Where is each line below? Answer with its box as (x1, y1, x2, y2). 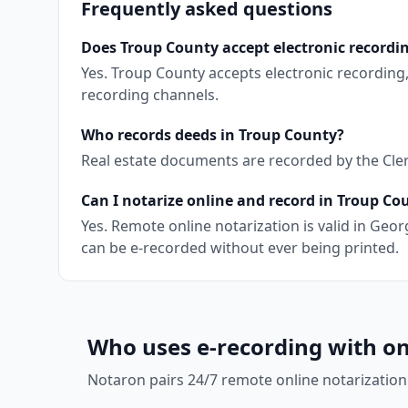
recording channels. (81, 85, 219, 105)
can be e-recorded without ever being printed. (81, 238, 399, 258)
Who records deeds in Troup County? (81, 125, 344, 145)
